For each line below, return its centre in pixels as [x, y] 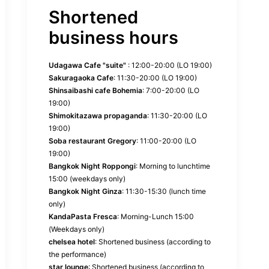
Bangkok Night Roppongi [92, 166]
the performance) [77, 254]
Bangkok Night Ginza [85, 191]
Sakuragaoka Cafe [81, 78]
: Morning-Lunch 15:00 [156, 216]
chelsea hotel [72, 242]
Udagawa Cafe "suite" [87, 65]
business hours [113, 38]
